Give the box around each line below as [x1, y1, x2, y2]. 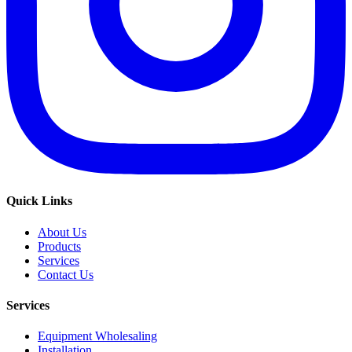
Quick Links [6, 194, 72, 208]
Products [38, 239, 81, 253]
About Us [38, 225, 86, 239]
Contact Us [38, 267, 93, 281]
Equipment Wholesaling [38, 329, 157, 343]
